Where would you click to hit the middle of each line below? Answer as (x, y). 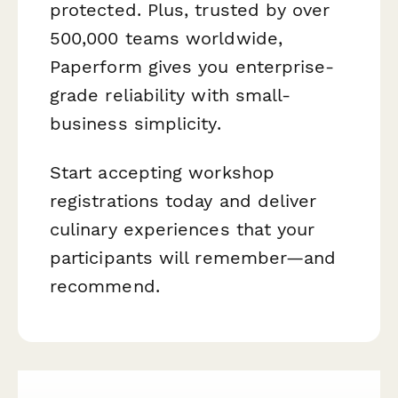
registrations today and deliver (183, 200)
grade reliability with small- (171, 95)
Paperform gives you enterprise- (192, 66)
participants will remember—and (193, 257)
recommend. (105, 286)
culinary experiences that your (183, 229)
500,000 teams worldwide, (166, 38)
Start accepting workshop (162, 172)
